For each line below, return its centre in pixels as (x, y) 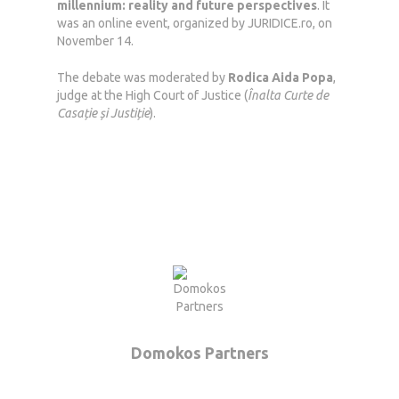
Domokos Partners (199, 353)
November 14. (95, 41)
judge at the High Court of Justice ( (152, 95)
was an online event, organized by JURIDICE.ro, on (195, 23)
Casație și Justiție (103, 113)
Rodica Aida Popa (281, 77)
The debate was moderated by (142, 77)
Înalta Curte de (288, 95)
